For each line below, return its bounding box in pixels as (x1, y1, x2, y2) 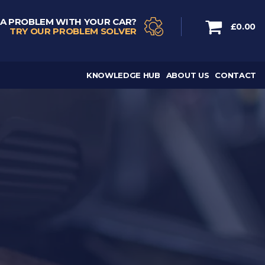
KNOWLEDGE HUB (86, 70, 160, 80)
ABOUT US (166, 70, 209, 80)
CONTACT (215, 70, 256, 80)
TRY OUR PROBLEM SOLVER (9, 25, 137, 37)
